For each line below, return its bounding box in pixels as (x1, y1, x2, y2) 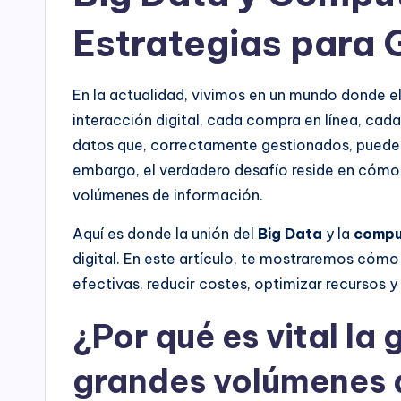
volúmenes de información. (73, 185, 263, 204)
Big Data (258, 224, 322, 243)
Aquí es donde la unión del (73, 224, 258, 243)
